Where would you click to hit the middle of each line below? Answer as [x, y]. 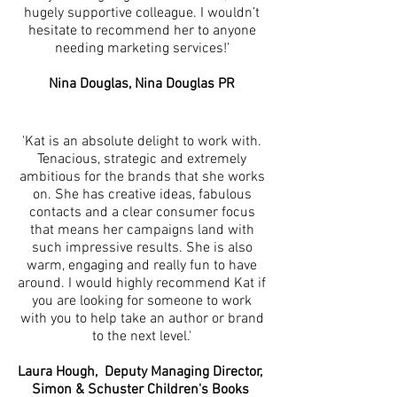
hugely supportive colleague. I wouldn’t [142, 13]
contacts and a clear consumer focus [142, 213]
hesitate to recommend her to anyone [142, 31]
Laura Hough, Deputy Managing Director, [142, 372]
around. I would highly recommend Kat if [142, 284]
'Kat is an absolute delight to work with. [142, 142]
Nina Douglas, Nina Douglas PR [142, 84]
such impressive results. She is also [142, 248]
